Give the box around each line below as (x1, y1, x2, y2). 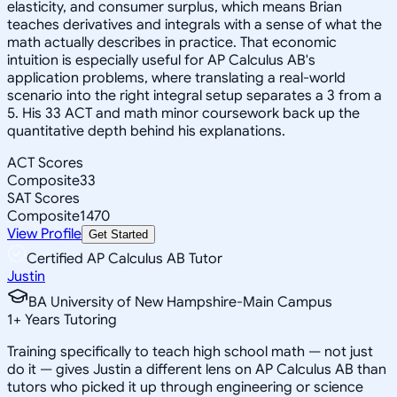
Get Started (89, 227, 148, 241)
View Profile (7, 224, 82, 243)
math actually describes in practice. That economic (7, 33, 337, 51)
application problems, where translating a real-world (7, 68, 346, 87)
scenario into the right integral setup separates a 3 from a (7, 86, 382, 105)
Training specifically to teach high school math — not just (7, 342, 373, 361)
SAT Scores (7, 189, 80, 207)
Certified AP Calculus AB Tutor (27, 249, 222, 268)
